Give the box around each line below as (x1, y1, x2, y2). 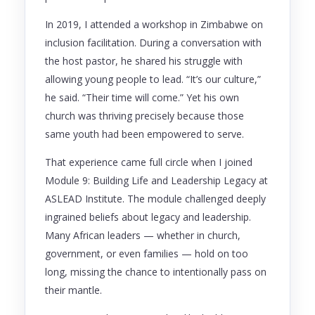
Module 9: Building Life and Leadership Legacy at (45, 173, 268, 187)
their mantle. (45, 283, 102, 297)
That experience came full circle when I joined (45, 155, 252, 169)
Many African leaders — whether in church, (45, 228, 240, 242)
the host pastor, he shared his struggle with (45, 53, 243, 67)
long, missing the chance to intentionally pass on (45, 264, 266, 278)
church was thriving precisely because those (45, 108, 244, 122)
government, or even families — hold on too (45, 246, 248, 260)
